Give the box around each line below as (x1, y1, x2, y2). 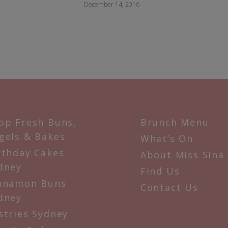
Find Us (140, 164, 180, 177)
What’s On (140, 132, 193, 145)
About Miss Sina (140, 148, 224, 161)
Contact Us (140, 181, 198, 193)
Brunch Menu (140, 116, 209, 128)
